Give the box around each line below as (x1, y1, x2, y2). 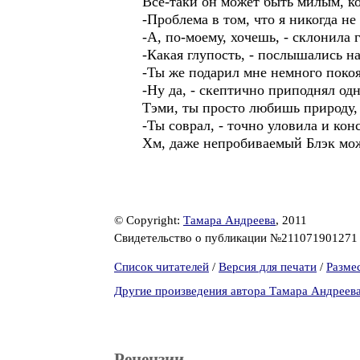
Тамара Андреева (183, 214, 276, 227)
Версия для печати (219, 260, 317, 273)
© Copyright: (114, 214, 183, 227)
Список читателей (114, 260, 209, 273)
